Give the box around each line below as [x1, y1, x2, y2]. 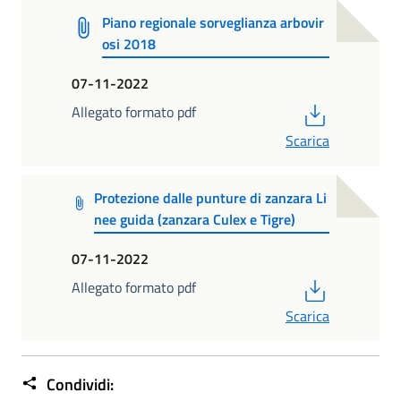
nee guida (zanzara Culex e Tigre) [94, 209, 296, 231]
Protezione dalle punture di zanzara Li [94, 187, 328, 209]
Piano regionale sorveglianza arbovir [102, 12, 325, 34]
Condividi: [43, 371, 114, 397]
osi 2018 [102, 33, 157, 55]
